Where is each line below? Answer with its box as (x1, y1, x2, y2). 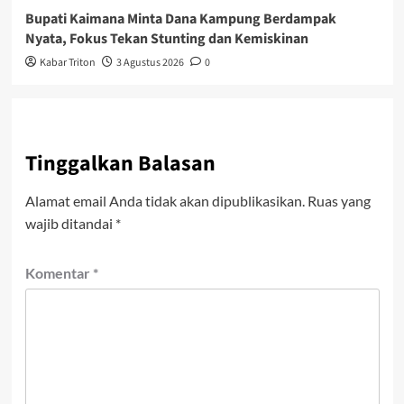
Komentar (24, 263, 93, 281)
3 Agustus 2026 (115, 54, 184, 70)
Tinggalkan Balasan (24, 147, 216, 179)
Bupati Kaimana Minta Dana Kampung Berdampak (24, 8, 336, 29)
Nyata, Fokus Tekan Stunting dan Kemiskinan (24, 28, 308, 49)
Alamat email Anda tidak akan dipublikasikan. (24, 191, 305, 209)
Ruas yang (307, 191, 371, 209)
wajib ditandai (24, 214, 115, 232)
